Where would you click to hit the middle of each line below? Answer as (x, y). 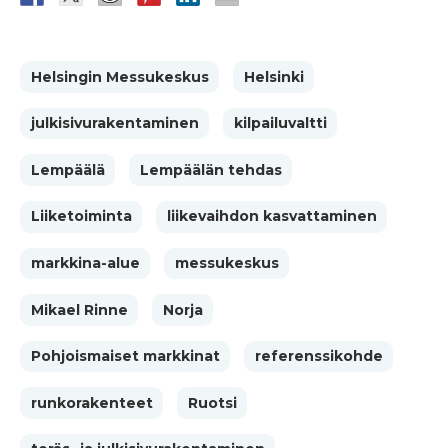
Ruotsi (212, 402)
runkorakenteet (91, 402)
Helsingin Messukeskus (119, 76)
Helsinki (273, 76)
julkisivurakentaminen (114, 123)
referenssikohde (318, 356)
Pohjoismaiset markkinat (125, 356)
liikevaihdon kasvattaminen (271, 216)
